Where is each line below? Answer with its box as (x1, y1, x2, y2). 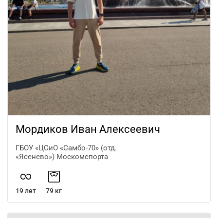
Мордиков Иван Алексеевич (16, 123, 160, 135)
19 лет (16, 186, 36, 195)
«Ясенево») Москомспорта (16, 152, 108, 161)
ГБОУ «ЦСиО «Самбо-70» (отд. (16, 143, 117, 152)
